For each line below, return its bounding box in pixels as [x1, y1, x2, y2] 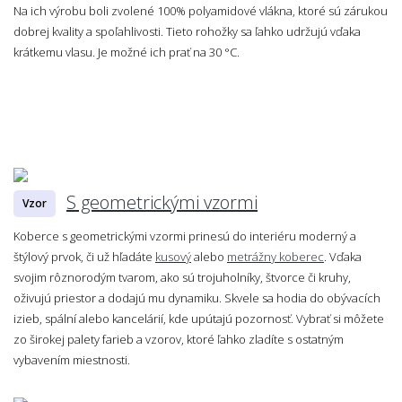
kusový [155, 248, 191, 265]
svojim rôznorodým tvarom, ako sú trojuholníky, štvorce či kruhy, [13, 268, 351, 285]
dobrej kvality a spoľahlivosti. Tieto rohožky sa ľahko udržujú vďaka [13, 22, 361, 39]
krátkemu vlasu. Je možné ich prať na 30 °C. [13, 43, 240, 60]
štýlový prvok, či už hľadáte [13, 248, 155, 265]
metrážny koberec [227, 248, 324, 265]
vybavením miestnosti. [13, 351, 130, 368]
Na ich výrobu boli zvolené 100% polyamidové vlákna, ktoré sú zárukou [13, 2, 388, 19]
